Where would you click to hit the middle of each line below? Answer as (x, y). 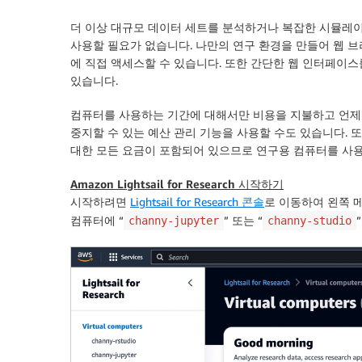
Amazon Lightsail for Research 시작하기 (177, 184)
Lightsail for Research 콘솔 (197, 202)
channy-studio (309, 221)
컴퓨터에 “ (97, 220)
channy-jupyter (174, 221)
